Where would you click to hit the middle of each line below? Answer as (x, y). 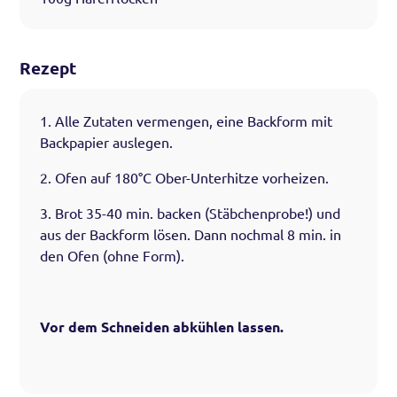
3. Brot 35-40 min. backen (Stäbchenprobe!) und (190, 213)
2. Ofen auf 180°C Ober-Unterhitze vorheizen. (184, 178)
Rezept (48, 68)
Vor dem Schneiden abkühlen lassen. (161, 327)
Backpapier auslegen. (106, 142)
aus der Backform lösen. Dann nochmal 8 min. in (190, 234)
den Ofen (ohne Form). (112, 256)
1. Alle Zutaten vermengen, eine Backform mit (186, 121)
